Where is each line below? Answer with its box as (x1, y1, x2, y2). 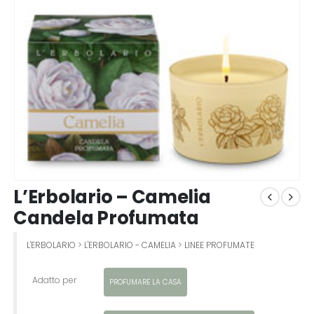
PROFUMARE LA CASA (109, 276, 182, 287)
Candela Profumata (13, 205, 199, 231)
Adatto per (32, 273, 76, 286)
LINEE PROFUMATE (184, 238, 254, 251)
